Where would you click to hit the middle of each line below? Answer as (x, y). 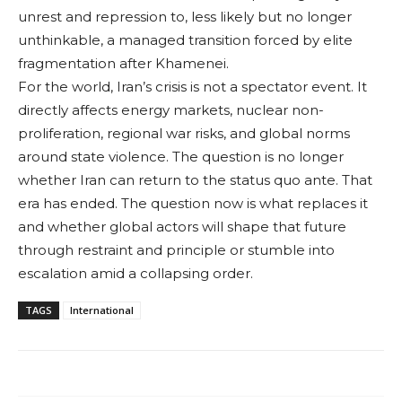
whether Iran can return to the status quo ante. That (195, 179)
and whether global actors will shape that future (182, 226)
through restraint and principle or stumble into (176, 249)
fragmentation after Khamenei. (123, 63)
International (102, 310)
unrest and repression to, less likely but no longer (185, 16)
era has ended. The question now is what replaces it (193, 203)
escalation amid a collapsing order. (135, 273)
